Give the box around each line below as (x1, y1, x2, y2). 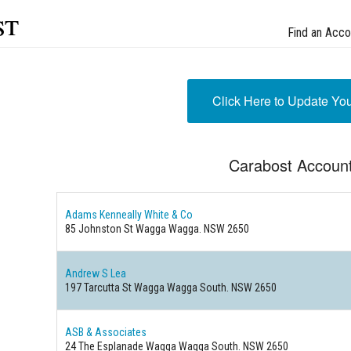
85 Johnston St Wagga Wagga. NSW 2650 (65, 223, 250, 235)
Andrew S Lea (65, 267, 127, 280)
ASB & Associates (65, 326, 147, 338)
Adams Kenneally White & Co (65, 208, 194, 221)
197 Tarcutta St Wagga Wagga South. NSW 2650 (65, 281, 277, 294)
